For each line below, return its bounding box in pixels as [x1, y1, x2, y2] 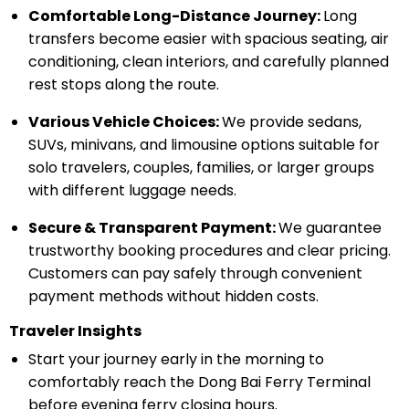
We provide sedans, [221, 110, 362, 132]
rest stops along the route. [27, 73, 219, 95]
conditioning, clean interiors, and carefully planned [27, 50, 389, 72]
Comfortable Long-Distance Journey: [27, 5, 323, 26]
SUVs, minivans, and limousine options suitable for [27, 133, 380, 155]
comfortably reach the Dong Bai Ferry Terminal [27, 371, 371, 393]
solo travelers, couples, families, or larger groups [27, 156, 374, 178]
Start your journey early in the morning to [27, 348, 324, 370]
